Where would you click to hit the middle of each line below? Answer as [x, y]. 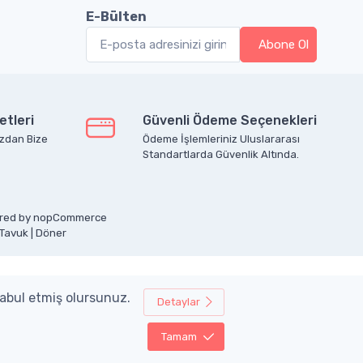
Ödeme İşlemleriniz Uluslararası [221, 139]
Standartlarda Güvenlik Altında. [221, 154]
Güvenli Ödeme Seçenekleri [230, 120]
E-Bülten [116, 16]
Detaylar [178, 302]
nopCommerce [70, 217]
